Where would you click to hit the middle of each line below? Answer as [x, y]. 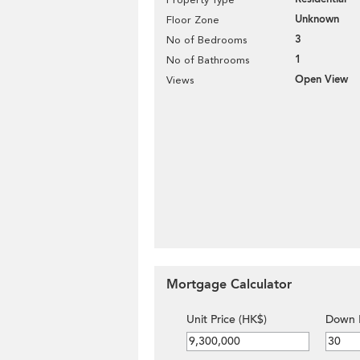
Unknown [317, 19]
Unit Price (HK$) [227, 319]
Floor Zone [193, 20]
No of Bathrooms [208, 60]
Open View [321, 80]
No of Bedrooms [207, 40]
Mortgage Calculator [229, 284]
